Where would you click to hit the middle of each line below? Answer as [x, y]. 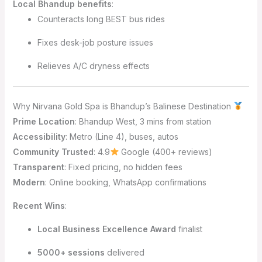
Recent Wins [39, 205]
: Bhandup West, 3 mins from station [143, 121]
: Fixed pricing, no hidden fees [123, 167]
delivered [124, 252]
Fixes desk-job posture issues [95, 42]
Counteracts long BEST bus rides [101, 19]
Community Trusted [53, 151]
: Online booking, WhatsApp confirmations [125, 182]
